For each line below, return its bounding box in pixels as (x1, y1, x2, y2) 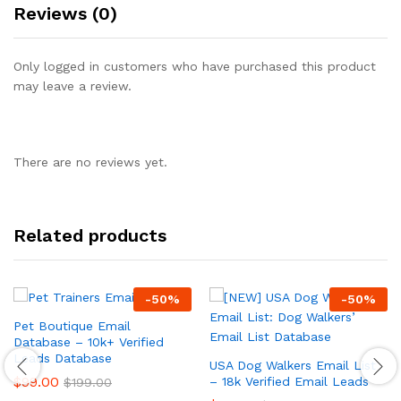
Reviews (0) (13, 2, 117, 24)
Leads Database (13, 351, 112, 366)
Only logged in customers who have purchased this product (13, 58, 376, 73)
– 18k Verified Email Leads (209, 374, 369, 389)
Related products (13, 225, 166, 247)
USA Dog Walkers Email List (209, 358, 376, 373)
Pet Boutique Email (13, 319, 131, 334)
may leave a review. (13, 78, 132, 93)
